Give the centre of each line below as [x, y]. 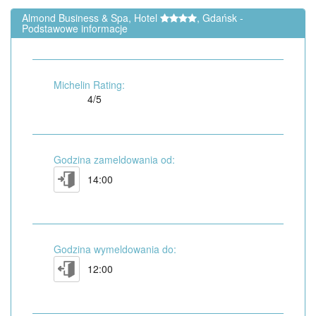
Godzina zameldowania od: [114, 160]
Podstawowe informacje [75, 29]
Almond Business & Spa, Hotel [91, 18]
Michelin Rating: [89, 85]
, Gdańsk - [220, 18]
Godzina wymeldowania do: [115, 249]
